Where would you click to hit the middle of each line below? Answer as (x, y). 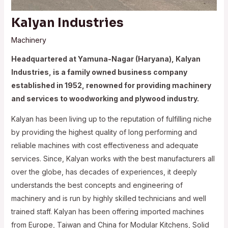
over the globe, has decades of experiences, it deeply (104, 172)
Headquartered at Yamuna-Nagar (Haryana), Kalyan (106, 59)
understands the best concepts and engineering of (97, 185)
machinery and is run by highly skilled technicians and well (108, 198)
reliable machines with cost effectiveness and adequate (105, 146)
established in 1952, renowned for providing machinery (111, 85)
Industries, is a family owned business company (99, 72)
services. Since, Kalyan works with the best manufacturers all (113, 159)
